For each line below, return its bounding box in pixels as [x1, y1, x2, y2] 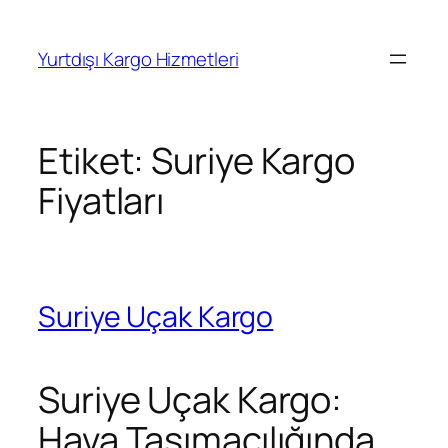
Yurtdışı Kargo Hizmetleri [38, 45, 239, 72]
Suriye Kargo [151, 136, 356, 186]
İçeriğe [7, 6, 64, 32]
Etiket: [38, 136, 152, 186]
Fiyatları [38, 176, 165, 226]
